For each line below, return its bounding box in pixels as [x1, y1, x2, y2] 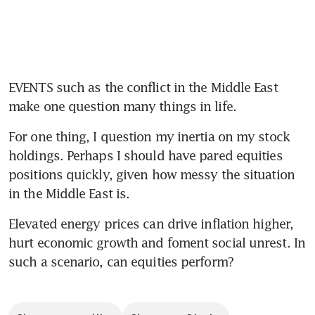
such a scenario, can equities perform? [8, 253, 233, 269]
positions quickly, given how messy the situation [8, 166, 295, 182]
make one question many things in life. [8, 98, 236, 114]
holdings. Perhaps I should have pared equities [8, 147, 283, 163]
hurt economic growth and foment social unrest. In [8, 234, 305, 250]
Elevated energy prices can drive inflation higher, [8, 215, 294, 231]
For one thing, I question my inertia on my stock [8, 128, 290, 144]
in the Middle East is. [8, 185, 130, 201]
